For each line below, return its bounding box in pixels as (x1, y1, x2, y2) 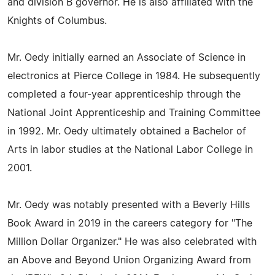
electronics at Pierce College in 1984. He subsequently (7, 71, 260, 81)
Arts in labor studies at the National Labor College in (7, 145, 253, 155)
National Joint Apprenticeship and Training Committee (7, 108, 260, 118)
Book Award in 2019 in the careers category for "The (7, 219, 252, 228)
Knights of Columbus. (7, 16, 107, 26)
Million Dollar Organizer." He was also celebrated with (7, 237, 257, 247)
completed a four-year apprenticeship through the (7, 90, 241, 99)
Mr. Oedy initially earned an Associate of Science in (7, 53, 246, 63)
